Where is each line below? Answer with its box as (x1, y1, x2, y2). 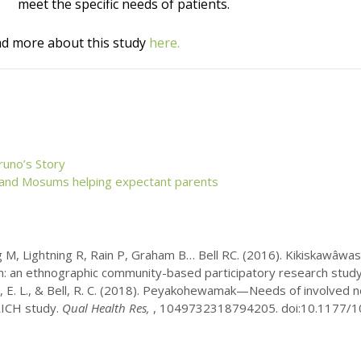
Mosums (22, 173, 69, 190)
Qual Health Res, (59, 299, 153, 316)
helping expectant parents (69, 173, 218, 190)
